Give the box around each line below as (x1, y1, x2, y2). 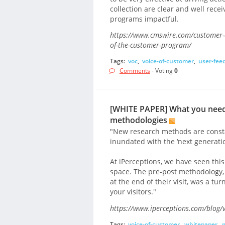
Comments (119, 66, 150, 75)
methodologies (109, 114, 167, 126)
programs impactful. (109, 14, 179, 24)
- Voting (150, 66, 174, 75)
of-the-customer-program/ (109, 40, 191, 50)
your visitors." (109, 187, 156, 197)
